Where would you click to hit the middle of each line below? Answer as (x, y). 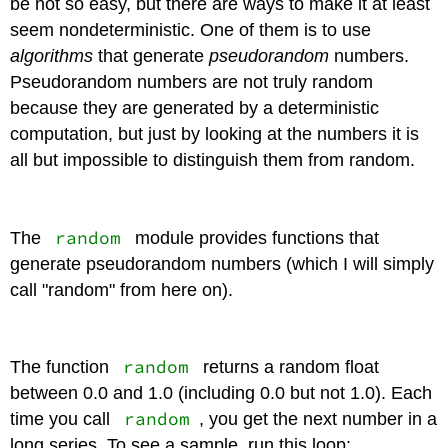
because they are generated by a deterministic (195, 108)
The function (62, 367)
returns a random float (288, 367)
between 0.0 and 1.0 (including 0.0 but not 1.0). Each (221, 393)
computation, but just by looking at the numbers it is (215, 134)
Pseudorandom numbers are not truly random (192, 82)
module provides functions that (254, 237)
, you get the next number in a (317, 419)
